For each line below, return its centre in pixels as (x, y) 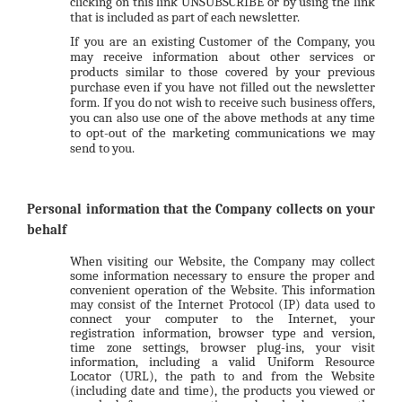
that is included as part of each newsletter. (185, 17)
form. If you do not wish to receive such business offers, (223, 103)
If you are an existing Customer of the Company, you (223, 42)
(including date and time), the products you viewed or (223, 390)
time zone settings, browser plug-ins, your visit (223, 347)
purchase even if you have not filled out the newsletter (223, 87)
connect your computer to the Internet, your (223, 318)
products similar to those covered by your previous (223, 72)
